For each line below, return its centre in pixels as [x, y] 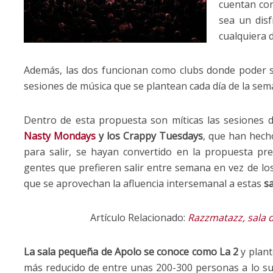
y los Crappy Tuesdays [149, 136]
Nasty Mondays [60, 136]
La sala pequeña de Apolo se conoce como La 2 [131, 251]
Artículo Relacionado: [139, 217]
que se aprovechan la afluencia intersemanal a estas [144, 183]
